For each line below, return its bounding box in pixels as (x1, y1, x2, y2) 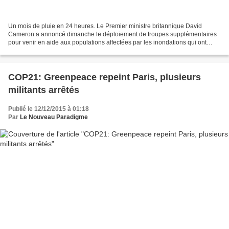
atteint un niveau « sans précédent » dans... (8, 47, 129, 55)
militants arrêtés (8, 85, 79, 96)
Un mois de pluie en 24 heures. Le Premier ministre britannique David (8, 22, 202, 30)
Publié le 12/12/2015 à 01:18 (8, 105, 89, 113)
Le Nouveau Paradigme (20, 113, 88, 121)
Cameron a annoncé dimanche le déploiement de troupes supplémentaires (8, 31, 217, 38)
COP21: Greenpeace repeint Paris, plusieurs (8, 72, 201, 83)
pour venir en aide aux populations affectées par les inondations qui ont (8, 39, 207, 47)
